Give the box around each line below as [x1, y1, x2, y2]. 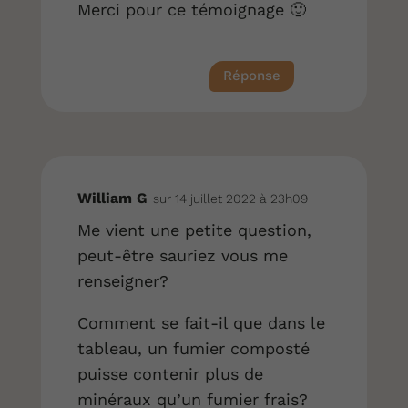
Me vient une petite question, [76, 219, 311, 240]
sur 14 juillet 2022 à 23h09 [152, 190, 308, 206]
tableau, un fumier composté [76, 338, 310, 358]
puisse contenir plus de [76, 363, 263, 383]
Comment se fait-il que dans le [76, 312, 325, 332]
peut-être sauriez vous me [76, 245, 288, 265]
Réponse [223, 67, 281, 85]
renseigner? [76, 270, 168, 291]
